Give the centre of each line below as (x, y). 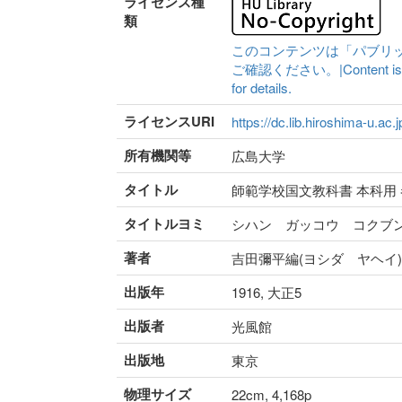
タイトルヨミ (164, 224)
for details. (262, 88)
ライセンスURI (169, 122)
